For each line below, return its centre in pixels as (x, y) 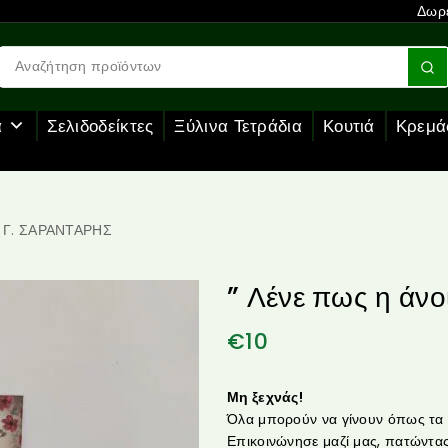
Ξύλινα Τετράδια (238, 125)
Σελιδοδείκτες (100, 125)
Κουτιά (348, 125)
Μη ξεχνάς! (265, 396)
